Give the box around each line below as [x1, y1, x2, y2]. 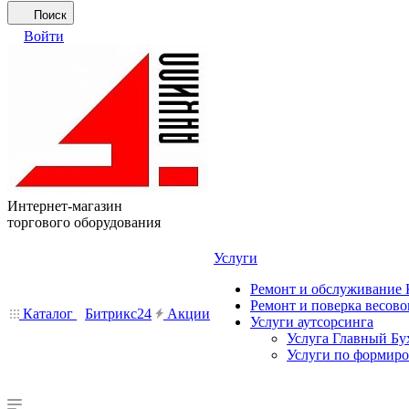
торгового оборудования [7, 215, 161, 230]
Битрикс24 [85, 306, 152, 321]
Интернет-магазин [7, 198, 122, 214]
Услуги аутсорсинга [250, 314, 373, 330]
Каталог [19, 306, 77, 321]
